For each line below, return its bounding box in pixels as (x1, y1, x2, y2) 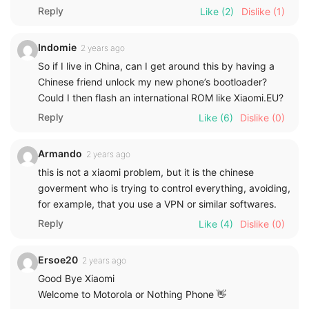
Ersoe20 (38, 253, 78, 266)
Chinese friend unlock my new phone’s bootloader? (38, 75, 267, 88)
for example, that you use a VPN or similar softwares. (38, 197, 277, 210)
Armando (38, 147, 82, 159)
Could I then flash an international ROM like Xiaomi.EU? (38, 91, 283, 103)
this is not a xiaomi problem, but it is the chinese (38, 166, 254, 178)
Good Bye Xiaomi (38, 272, 114, 284)
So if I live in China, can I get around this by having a (38, 59, 275, 72)
